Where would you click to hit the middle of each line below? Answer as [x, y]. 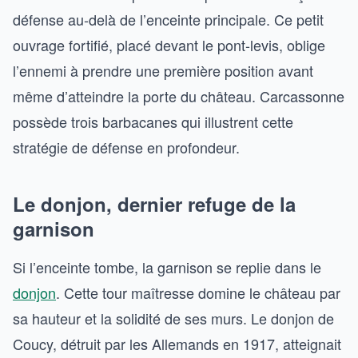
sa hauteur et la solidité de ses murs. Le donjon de [173, 318]
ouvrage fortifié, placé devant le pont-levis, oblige [169, 44]
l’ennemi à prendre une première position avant [163, 70]
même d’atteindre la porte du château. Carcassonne [179, 95]
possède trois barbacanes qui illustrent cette [153, 121]
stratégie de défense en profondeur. [126, 147]
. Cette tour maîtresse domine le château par [198, 292]
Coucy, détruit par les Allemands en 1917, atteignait [177, 343]
